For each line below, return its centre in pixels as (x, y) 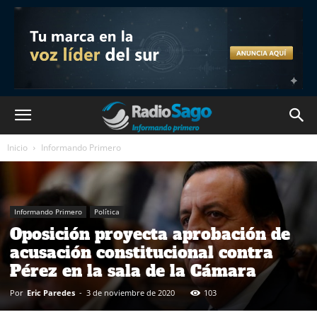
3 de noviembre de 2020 (131, 293)
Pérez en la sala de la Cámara (133, 271)
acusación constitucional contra (142, 253)
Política (107, 212)
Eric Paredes (51, 293)
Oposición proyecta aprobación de (150, 235)
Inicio (17, 148)
